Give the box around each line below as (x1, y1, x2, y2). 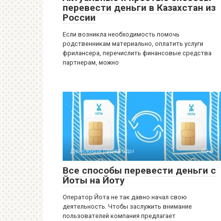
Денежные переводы (70, 147, 134, 154)
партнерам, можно (63, 59, 119, 66)
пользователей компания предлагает (63, 212, 176, 220)
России (63, 12, 96, 23)
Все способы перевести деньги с (63, 165, 216, 176)
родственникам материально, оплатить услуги (63, 40, 203, 47)
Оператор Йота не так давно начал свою (63, 193, 187, 201)
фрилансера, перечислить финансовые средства (63, 49, 212, 57)
